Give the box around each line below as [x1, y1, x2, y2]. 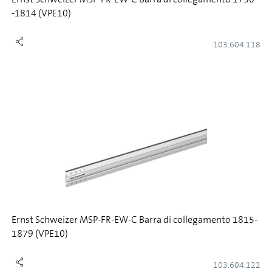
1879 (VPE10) [12, 227, 68, 240]
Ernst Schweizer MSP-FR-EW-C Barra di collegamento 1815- [12, 213, 257, 226]
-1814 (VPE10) [12, 7, 71, 19]
